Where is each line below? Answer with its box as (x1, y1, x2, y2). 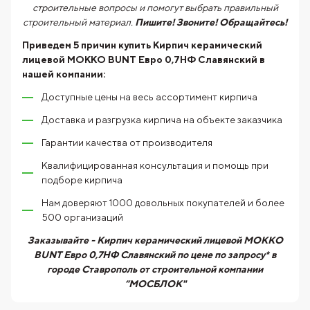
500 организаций (42, 212, 123, 224)
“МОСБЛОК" (124, 278, 186, 290)
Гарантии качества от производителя (42, 137, 215, 149)
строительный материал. (23, 17, 135, 28)
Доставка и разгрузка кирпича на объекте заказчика (42, 114, 282, 126)
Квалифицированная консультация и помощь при (42, 160, 268, 172)
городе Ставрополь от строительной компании (47, 264, 263, 275)
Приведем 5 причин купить (22, 39, 153, 51)
